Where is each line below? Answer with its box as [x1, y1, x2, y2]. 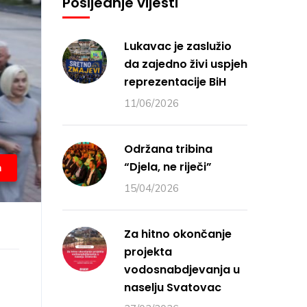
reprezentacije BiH [124, 74, 226, 90]
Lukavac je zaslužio [124, 38, 232, 54]
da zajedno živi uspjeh [124, 56, 247, 72]
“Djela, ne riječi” [124, 159, 212, 175]
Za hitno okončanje [124, 226, 232, 242]
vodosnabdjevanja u [124, 262, 240, 278]
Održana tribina [124, 141, 212, 157]
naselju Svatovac [124, 280, 221, 295]
